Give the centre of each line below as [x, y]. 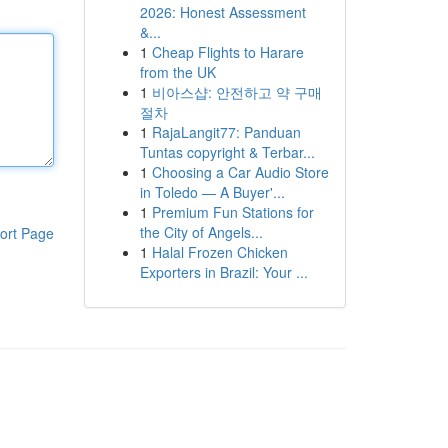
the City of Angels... [201, 232]
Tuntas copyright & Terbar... [227, 152]
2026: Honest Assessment [222, 12]
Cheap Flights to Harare [227, 52]
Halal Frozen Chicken [219, 252]
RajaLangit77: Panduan [226, 132]
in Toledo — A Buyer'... [212, 192]
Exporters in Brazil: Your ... [223, 272]
